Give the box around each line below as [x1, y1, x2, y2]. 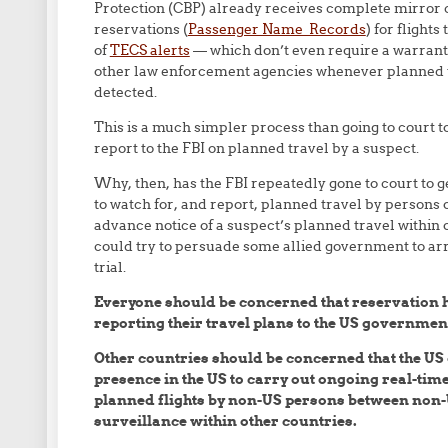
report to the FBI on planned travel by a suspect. [93, 139, 419, 157]
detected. [93, 83, 157, 101]
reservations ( [93, 20, 188, 38]
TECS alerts [109, 41, 190, 59]
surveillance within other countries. [93, 412, 357, 430]
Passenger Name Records [187, 20, 366, 38]
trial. [93, 258, 126, 276]
